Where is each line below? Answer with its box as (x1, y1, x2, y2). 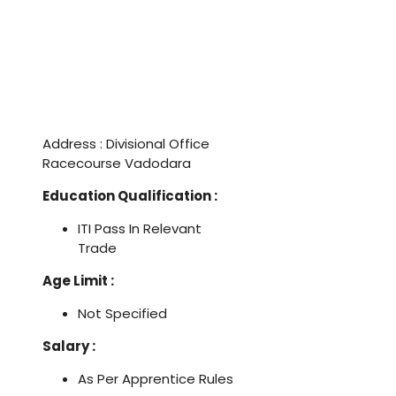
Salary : (42, 336, 95, 355)
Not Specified (78, 303, 167, 323)
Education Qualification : (42, 186, 217, 205)
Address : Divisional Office (42, 133, 209, 153)
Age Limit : (42, 270, 114, 290)
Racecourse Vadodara (42, 153, 191, 172)
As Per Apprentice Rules (78, 369, 233, 388)
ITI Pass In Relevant (78, 218, 202, 238)
